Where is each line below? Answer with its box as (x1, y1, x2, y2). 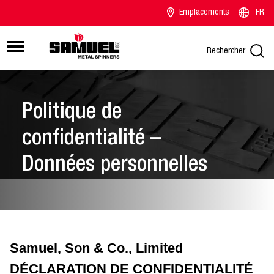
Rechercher (207, 46, 246, 56)
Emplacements (179, 9, 230, 17)
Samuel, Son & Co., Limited (10, 240, 187, 256)
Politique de (22, 102, 122, 124)
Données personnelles (22, 154, 207, 177)
